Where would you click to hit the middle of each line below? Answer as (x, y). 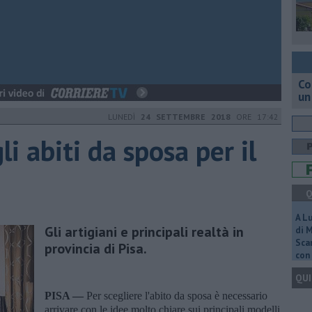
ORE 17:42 (255, 117)
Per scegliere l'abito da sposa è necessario (177, 295)
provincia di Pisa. (96, 248)
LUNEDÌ (124, 117)
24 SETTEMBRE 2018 (186, 117)
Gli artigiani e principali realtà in (144, 232)
